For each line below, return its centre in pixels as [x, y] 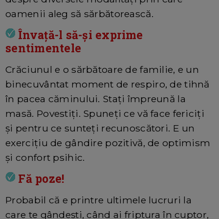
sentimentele [44, 48]
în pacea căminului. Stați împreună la [96, 99]
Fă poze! [40, 179]
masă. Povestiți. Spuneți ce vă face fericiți [105, 114]
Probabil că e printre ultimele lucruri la [99, 200]
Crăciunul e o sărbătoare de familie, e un [102, 70]
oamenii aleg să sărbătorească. [79, 14]
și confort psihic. [45, 158]
